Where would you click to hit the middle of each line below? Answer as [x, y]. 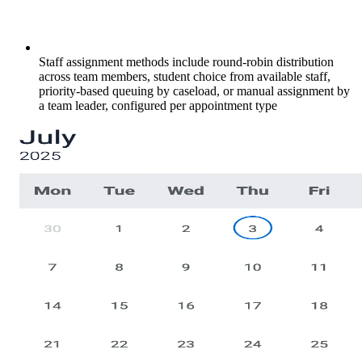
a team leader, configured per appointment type [158, 105]
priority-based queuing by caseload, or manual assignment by [194, 90]
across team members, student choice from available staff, [185, 76]
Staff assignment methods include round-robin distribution [186, 61]
